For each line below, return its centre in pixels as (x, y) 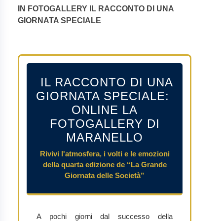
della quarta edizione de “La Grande (105, 164)
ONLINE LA (105, 110)
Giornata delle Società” (105, 175)
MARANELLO (105, 137)
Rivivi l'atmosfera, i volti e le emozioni (105, 153)
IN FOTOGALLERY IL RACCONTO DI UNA (96, 8)
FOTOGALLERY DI (105, 123)
